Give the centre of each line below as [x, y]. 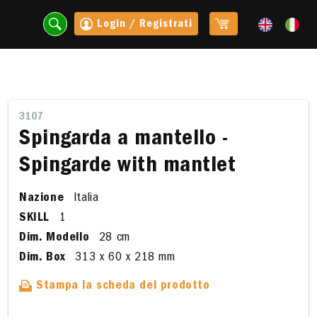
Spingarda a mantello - [123, 140]
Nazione [42, 199]
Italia [84, 199]
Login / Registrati [143, 24]
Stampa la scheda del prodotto [121, 287]
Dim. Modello [54, 238]
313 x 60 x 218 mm [123, 258]
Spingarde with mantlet [127, 167]
